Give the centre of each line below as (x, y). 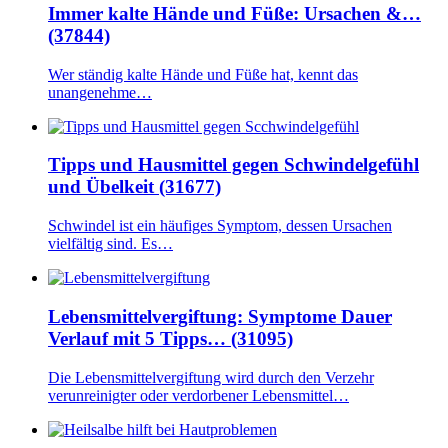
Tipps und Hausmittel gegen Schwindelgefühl (233, 165)
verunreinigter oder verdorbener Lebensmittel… (198, 395)
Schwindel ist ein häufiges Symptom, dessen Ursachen (220, 226)
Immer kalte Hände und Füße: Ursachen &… (234, 13)
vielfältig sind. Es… (110, 244)
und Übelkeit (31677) (134, 187)
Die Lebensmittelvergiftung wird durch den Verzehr (211, 377)
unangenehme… (100, 92)
